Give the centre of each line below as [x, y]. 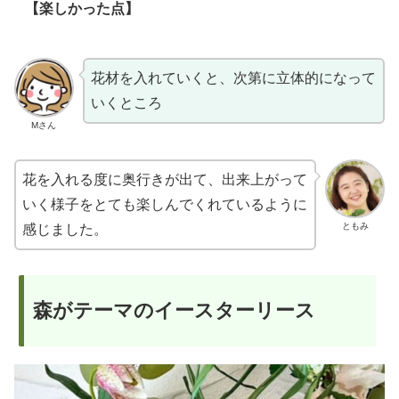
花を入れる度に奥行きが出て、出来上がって [165, 179]
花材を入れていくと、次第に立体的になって [233, 78]
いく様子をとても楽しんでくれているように [165, 204]
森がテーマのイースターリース [174, 311]
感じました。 [65, 229]
